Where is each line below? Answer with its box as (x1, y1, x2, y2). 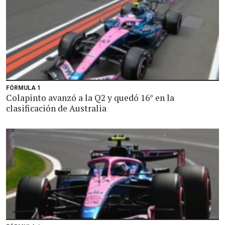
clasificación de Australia (6, 102, 106, 114)
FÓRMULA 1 (6, 84, 41, 91)
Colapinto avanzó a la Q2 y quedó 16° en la (6, 92, 174, 103)
